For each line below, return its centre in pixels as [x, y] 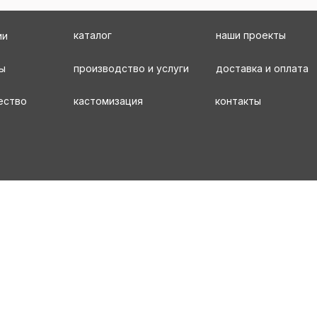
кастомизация [108, 101]
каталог [93, 35]
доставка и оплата [262, 68]
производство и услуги [131, 68]
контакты [238, 101]
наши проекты [251, 35]
